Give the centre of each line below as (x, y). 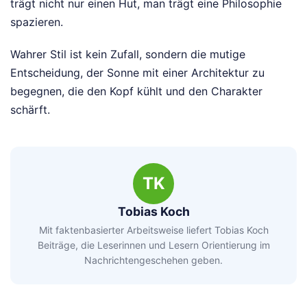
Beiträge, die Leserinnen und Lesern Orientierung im (153, 245)
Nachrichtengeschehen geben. (153, 260)
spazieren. (37, 22)
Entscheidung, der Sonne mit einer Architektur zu (137, 73)
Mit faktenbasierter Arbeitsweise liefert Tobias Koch (153, 230)
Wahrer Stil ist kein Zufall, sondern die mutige (128, 54)
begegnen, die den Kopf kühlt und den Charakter (136, 91)
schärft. (30, 110)
